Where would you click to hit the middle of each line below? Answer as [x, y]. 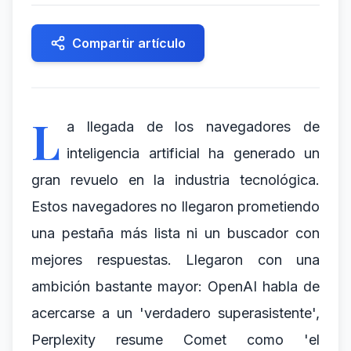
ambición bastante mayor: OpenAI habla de [175, 286]
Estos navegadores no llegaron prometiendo [175, 206]
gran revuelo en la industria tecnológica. [175, 180]
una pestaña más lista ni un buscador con [175, 233]
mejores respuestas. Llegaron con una [175, 260]
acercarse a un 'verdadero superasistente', [175, 313]
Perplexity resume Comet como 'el [175, 340]
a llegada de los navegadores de [193, 127]
